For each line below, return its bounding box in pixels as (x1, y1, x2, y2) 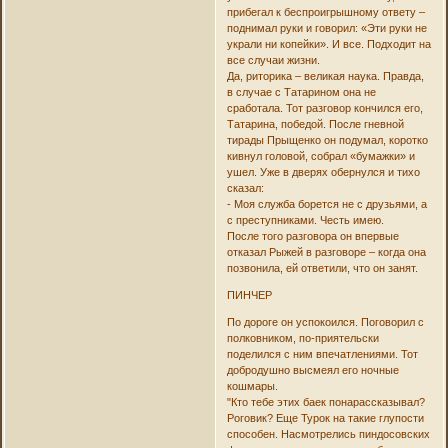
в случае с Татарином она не (226, 86, 376, 99)
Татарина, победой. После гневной (226, 118, 404, 131)
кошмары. (226, 380, 278, 393)
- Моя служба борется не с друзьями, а (226, 198, 427, 211)
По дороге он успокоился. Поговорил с (226, 316, 424, 329)
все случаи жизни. (226, 54, 320, 67)
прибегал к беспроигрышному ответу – (226, 6, 425, 19)
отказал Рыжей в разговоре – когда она (226, 246, 426, 259)
